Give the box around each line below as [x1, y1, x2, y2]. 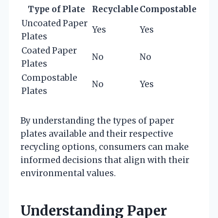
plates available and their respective [20, 128, 173, 140]
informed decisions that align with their [20, 155, 189, 166]
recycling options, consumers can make [20, 142, 189, 153]
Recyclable [92, 4, 139, 15]
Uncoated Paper [21, 18, 88, 29]
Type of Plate [27, 4, 85, 15]
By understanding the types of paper [20, 115, 174, 127]
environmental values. [20, 168, 116, 179]
